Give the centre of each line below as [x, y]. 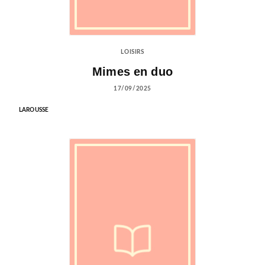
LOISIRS [132, 52]
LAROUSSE [34, 110]
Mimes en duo [132, 72]
